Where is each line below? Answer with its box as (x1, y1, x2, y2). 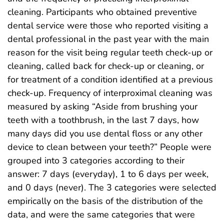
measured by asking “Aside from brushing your (7, 100, 197, 112)
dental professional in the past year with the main (7, 32, 209, 45)
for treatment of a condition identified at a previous (7, 73, 213, 85)
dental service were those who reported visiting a (7, 19, 208, 31)
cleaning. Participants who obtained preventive (7, 5, 197, 18)
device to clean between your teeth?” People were (7, 140, 211, 153)
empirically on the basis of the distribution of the (7, 194, 203, 207)
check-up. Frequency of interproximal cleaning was (7, 86, 212, 99)
